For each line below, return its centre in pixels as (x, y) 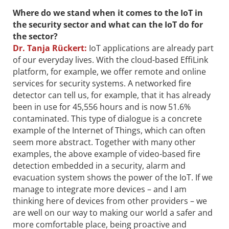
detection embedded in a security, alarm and (99, 165)
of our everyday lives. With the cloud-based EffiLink (110, 60)
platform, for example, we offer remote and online (109, 71)
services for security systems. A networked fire (102, 83)
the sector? (35, 36)
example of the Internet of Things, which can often (109, 130)
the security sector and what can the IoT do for (108, 24)
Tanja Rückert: (56, 48)
